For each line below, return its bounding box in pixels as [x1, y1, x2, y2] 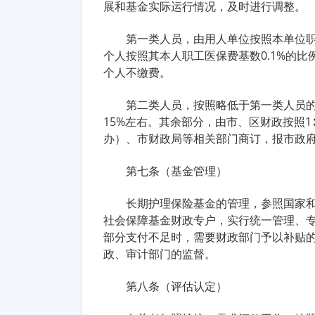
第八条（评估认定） [126, 278, 227, 294]
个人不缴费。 [103, 65, 171, 80]
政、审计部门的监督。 [103, 246, 216, 262]
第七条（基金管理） [126, 163, 227, 179]
